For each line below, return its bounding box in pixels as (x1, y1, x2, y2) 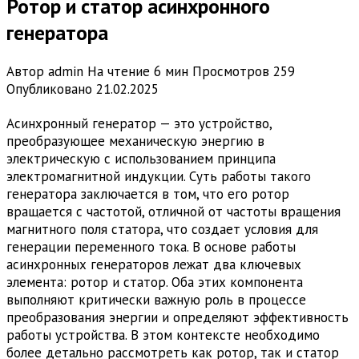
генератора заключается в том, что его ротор (6, 185, 289, 204)
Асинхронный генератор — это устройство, (6, 115, 272, 133)
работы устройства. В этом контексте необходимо (6, 326, 320, 345)
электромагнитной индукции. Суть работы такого (6, 167, 311, 186)
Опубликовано (6, 80, 92, 99)
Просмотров (192, 63, 269, 81)
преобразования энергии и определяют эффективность (6, 309, 349, 327)
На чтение (87, 63, 150, 81)
